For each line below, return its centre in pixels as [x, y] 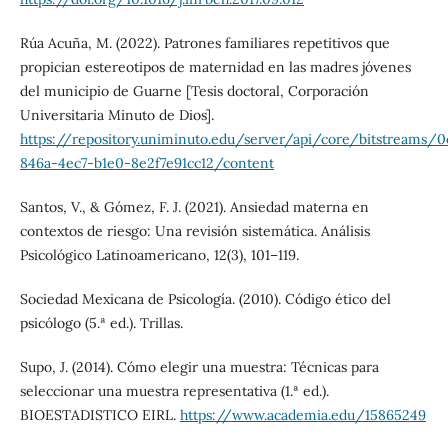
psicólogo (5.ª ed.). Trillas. [101, 322]
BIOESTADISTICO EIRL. [99, 414]
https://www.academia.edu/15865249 [302, 414]
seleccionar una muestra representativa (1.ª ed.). [174, 390]
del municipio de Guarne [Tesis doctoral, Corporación [194, 90]
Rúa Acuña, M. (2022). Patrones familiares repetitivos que [204, 42]
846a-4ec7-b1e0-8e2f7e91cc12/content [146, 162]
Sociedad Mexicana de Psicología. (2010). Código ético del [205, 298]
